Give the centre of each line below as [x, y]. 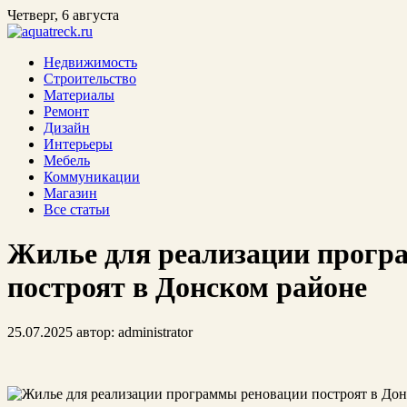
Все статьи [77, 209]
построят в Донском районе [187, 288]
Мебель [67, 160]
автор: [95, 332]
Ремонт [66, 111]
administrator [155, 332]
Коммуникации [92, 177]
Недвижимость [90, 62]
